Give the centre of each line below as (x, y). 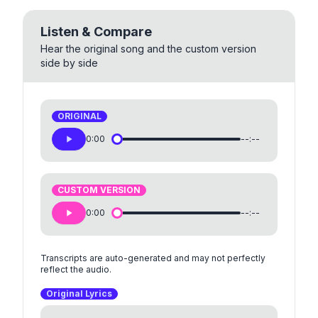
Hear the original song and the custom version (148, 49)
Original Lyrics (79, 294)
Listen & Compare (96, 32)
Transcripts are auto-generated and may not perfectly (153, 258)
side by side (69, 63)
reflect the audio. (76, 270)
